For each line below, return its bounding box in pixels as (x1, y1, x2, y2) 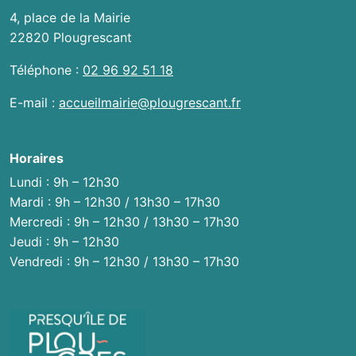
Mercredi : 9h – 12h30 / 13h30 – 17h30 (10, 214, 239, 230)
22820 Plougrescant (10, 29, 132, 46)
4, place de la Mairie (10, 10, 130, 26)
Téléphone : (10, 62, 83, 79)
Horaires (10, 150, 64, 167)
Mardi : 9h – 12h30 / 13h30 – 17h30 (10, 194, 220, 211)
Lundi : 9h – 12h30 (10, 174, 119, 191)
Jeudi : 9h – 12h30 (10, 234, 119, 250)
